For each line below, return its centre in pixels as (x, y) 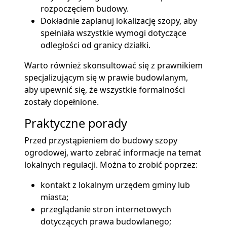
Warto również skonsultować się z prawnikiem (113, 66)
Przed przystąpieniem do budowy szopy (101, 141)
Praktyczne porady (76, 123)
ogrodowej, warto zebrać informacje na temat (113, 153)
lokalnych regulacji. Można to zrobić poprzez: (111, 165)
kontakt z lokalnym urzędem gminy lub (115, 185)
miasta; (54, 197)
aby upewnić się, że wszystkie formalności (105, 90)
